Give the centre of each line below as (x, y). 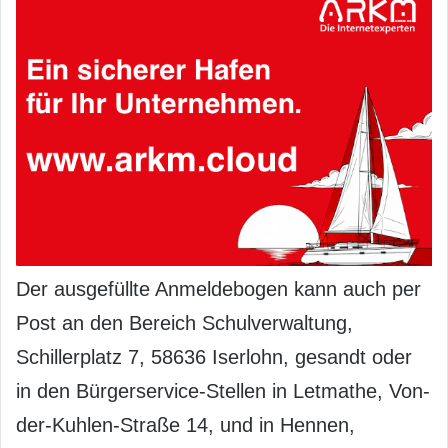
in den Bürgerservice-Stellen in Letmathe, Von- (223, 390)
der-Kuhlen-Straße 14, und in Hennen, (185, 424)
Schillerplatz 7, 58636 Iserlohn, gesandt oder (214, 356)
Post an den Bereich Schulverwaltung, (184, 322)
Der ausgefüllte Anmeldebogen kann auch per (218, 288)
